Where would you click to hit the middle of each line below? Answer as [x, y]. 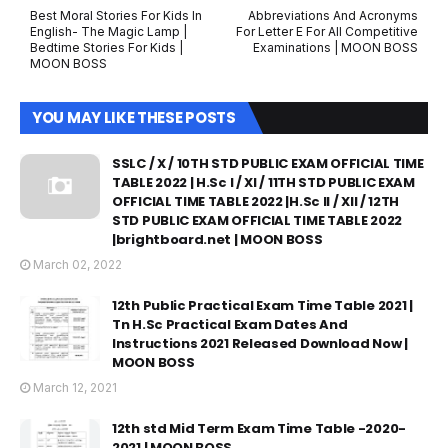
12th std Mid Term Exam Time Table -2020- [259, 428]
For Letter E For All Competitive [327, 31]
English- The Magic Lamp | [108, 31]
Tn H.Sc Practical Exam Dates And [230, 324]
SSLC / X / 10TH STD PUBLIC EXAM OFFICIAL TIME [268, 163]
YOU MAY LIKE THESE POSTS [134, 117]
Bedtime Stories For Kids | [106, 47]
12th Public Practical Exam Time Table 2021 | [262, 305]
